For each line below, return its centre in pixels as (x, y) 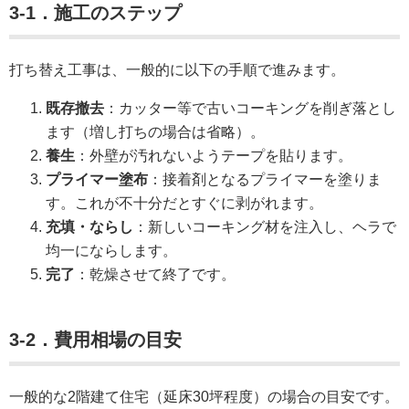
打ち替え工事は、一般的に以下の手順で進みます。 (177, 69)
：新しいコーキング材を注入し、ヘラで (265, 226)
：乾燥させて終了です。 (155, 274)
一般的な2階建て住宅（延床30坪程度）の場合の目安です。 (204, 396)
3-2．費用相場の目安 (95, 339)
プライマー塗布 (97, 179)
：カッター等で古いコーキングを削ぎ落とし (250, 108)
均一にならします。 (111, 250)
